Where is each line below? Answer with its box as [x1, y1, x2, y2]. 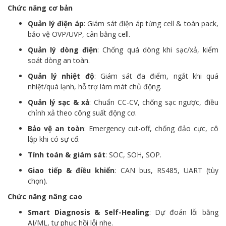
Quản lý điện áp [28, 19, 84, 28]
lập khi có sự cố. [28, 134, 80, 144]
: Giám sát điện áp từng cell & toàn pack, [83, 19, 218, 28]
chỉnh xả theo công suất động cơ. [28, 108, 137, 118]
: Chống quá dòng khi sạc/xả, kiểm [97, 45, 218, 54]
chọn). [28, 176, 47, 186]
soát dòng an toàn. [28, 55, 90, 65]
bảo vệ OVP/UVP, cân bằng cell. [28, 29, 130, 39]
